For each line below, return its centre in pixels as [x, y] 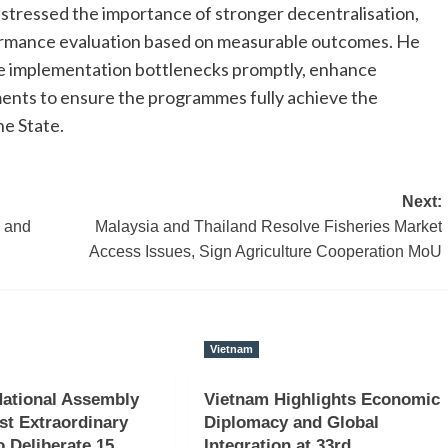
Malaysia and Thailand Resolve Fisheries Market [268, 226]
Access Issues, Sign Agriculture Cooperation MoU [265, 251]
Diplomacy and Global [291, 422]
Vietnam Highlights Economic [321, 399]
